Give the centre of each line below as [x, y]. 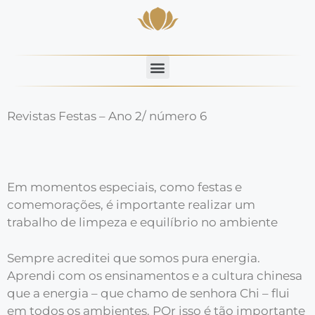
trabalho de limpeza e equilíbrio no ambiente [142, 222]
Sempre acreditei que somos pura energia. [134, 258]
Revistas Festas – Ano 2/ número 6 [107, 116]
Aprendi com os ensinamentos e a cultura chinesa [155, 275]
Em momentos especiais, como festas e [124, 187]
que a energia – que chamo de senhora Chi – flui [148, 293]
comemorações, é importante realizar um [131, 205]
